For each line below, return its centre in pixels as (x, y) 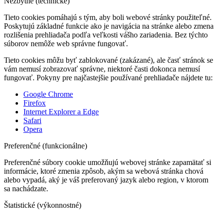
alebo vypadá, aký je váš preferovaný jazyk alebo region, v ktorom (106, 180)
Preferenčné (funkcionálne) (45, 145)
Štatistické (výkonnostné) (43, 205)
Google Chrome (48, 94)
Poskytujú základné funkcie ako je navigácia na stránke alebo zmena (109, 26)
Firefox (35, 103)
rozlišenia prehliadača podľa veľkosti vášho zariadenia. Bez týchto (106, 35)
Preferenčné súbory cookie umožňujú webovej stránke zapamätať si (108, 162)
